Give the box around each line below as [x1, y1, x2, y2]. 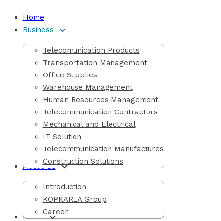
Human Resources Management [42, 95, 158, 104]
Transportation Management [42, 58, 147, 67]
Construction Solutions [42, 157, 123, 166]
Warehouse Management [42, 83, 133, 92]
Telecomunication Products [42, 46, 140, 55]
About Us [22, 162, 56, 171]
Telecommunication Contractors [42, 108, 158, 116]
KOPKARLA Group [42, 195, 107, 204]
